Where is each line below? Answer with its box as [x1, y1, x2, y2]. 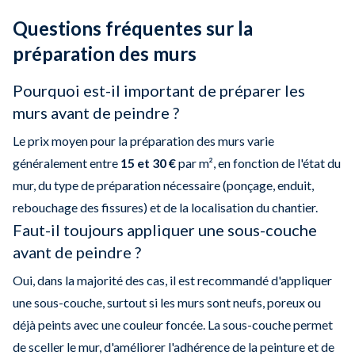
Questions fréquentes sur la [13, 17, 253, 40]
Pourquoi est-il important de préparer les [13, 81, 305, 101]
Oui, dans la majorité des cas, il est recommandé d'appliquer [13, 273, 332, 288]
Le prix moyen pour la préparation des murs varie [13, 133, 274, 149]
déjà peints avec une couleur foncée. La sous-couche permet [13, 317, 333, 333]
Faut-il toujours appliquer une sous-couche [13, 220, 317, 240]
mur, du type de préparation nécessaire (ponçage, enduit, [13, 177, 314, 193]
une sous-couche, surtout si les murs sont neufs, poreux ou [13, 295, 321, 311]
